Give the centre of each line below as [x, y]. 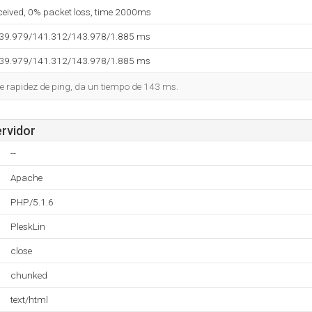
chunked [29, 275]
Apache [26, 178]
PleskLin [28, 226]
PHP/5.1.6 [32, 202]
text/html [29, 299]
